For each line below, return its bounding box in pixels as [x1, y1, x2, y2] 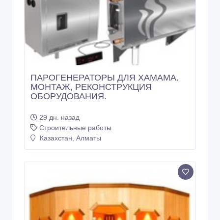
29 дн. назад [39, 113, 80, 122]
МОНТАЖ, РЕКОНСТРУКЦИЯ [30, 82, 152, 92]
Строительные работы [39, 124, 111, 132]
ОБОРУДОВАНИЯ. [30, 91, 107, 102]
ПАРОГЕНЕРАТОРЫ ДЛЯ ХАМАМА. [30, 73, 179, 83]
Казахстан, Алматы [38, 134, 101, 142]
